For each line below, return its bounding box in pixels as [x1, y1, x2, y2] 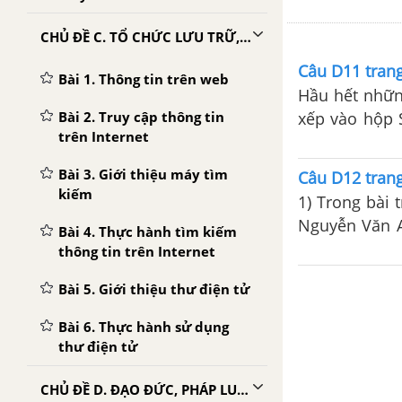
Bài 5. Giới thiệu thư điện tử [58, 280, 249, 298]
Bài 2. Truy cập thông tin [58, 108, 224, 126]
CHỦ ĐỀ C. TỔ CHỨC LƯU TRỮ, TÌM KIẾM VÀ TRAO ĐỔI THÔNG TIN [240, 28, 251, 46]
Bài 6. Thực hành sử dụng [58, 318, 229, 336]
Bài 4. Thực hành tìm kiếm [58, 223, 237, 240]
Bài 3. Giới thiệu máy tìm [58, 165, 228, 183]
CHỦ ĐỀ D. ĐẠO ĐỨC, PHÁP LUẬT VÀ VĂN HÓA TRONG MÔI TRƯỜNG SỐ [237, 380, 249, 398]
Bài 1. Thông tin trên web [58, 70, 229, 88]
